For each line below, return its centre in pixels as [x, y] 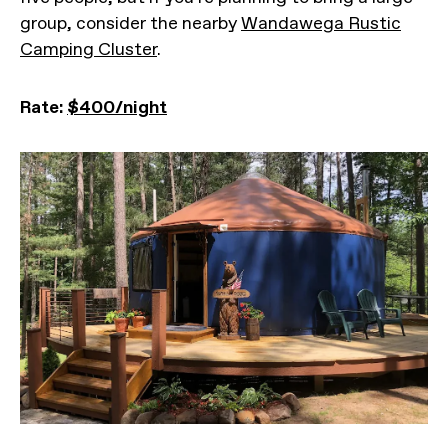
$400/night [117, 107]
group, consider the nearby [130, 23]
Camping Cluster [88, 49]
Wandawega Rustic [321, 23]
